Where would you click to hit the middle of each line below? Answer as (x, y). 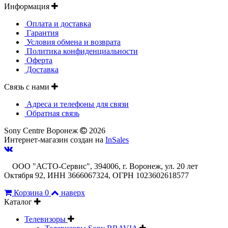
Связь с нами (28, 87)
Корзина (28, 192)
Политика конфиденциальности (81, 51)
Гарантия (41, 33)
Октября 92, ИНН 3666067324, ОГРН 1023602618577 (96, 175)
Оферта (38, 60)
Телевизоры (46, 219)
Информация (28, 6)
